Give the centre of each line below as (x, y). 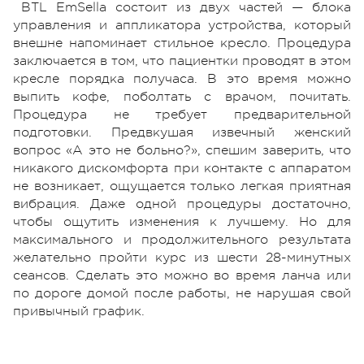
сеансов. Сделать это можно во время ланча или (182, 276)
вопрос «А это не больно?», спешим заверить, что (182, 151)
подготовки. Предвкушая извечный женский (182, 133)
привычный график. (79, 312)
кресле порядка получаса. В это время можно (182, 79)
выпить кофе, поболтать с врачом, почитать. (182, 97)
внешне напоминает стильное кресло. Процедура (182, 43)
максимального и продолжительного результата (182, 240)
